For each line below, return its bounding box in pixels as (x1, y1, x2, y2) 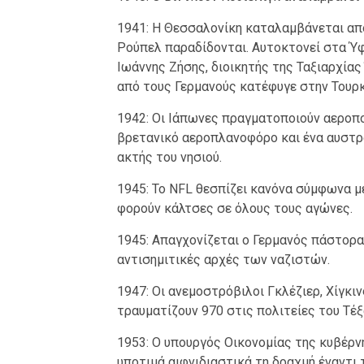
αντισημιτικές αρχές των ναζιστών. (116, 252, 330, 268)
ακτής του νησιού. (116, 149, 222, 166)
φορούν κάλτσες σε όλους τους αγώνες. (116, 201, 353, 217)
